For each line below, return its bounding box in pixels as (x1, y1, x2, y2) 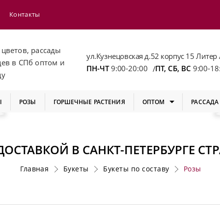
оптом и (35, 57, 65, 67)
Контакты (9, 10, 40, 19)
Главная (20, 164, 49, 174)
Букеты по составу (103, 164, 169, 174)
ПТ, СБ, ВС (155, 63, 193, 73)
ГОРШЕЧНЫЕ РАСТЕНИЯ (53, 97, 125, 106)
